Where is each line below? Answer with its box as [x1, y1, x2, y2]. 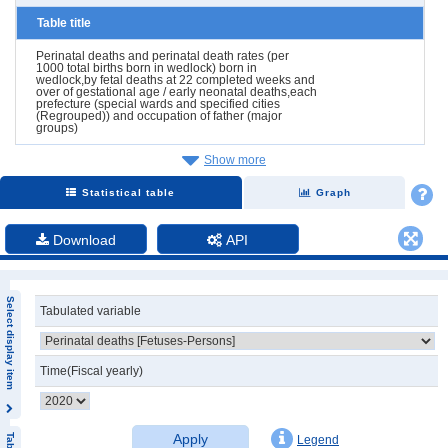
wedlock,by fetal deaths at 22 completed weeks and [36, 72, 315, 87]
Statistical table [82, 186, 176, 198]
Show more [204, 153, 266, 168]
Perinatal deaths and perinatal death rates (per [36, 48, 289, 63]
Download [52, 231, 116, 248]
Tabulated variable [40, 303, 144, 318]
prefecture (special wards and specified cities [36, 96, 280, 111]
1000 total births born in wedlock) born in [36, 60, 257, 75]
